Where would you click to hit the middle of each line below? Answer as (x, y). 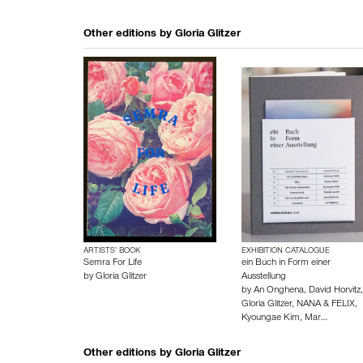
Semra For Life (113, 263)
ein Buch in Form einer (286, 263)
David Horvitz (334, 291)
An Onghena (278, 291)
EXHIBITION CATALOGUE (285, 251)
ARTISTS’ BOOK (112, 251)
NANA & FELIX (325, 305)
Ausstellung (263, 277)
